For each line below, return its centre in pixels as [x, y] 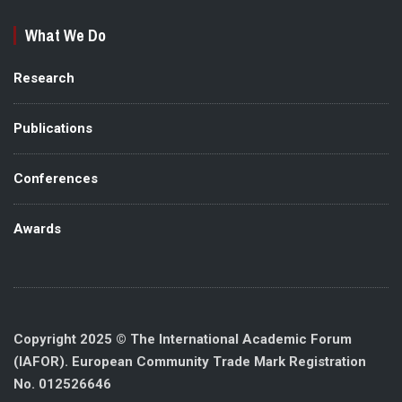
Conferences [56, 178]
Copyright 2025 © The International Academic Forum [183, 340]
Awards [37, 228]
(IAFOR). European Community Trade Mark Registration [190, 362]
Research [44, 78]
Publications [53, 128]
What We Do [66, 35]
